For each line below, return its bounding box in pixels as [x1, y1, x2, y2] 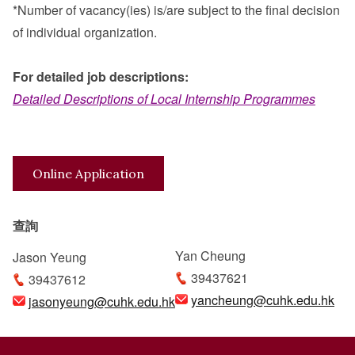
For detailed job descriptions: [13, 67, 189, 86]
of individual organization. [13, 22, 157, 41]
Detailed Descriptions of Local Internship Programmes [13, 89, 315, 108]
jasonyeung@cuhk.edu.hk [29, 292, 175, 311]
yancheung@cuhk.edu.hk [191, 290, 334, 309]
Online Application [32, 165, 144, 181]
